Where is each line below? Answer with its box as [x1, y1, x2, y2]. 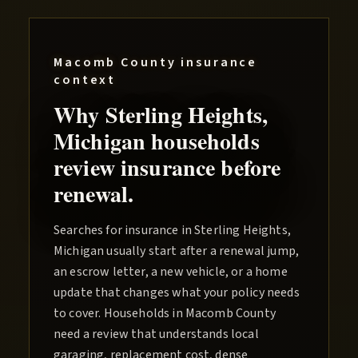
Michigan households [54, 125, 260, 158]
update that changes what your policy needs [54, 284, 300, 302]
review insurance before [54, 151, 281, 185]
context [54, 71, 117, 89]
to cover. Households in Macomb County [54, 304, 276, 323]
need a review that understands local [54, 325, 259, 344]
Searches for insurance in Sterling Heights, [54, 221, 291, 240]
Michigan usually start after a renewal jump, [54, 242, 300, 261]
